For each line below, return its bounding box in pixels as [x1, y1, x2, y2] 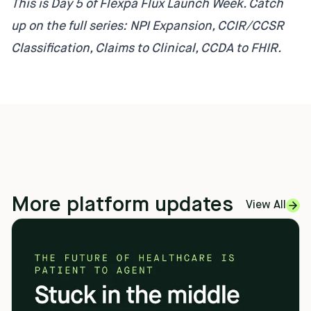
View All [246, 199, 286, 211]
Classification [11, 42, 90, 55]
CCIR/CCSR [217, 19, 284, 33]
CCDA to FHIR [201, 42, 278, 55]
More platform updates [11, 194, 233, 216]
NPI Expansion [130, 19, 212, 33]
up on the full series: [11, 19, 130, 33]
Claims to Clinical [95, 42, 195, 55]
